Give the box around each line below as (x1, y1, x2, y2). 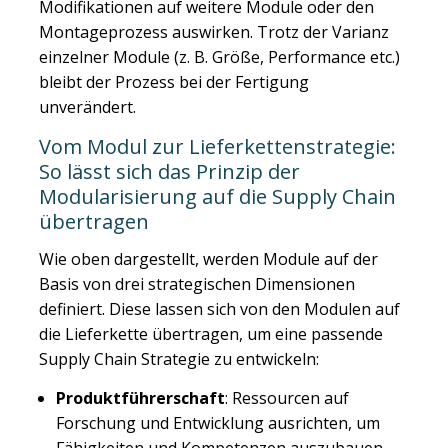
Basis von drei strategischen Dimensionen (39, 273, 355, 296)
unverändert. (39, 96, 136, 119)
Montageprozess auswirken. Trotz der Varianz (39, 21, 389, 44)
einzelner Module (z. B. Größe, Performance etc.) (39, 46, 400, 69)
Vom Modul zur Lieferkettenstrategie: (39, 132, 396, 160)
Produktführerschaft (56, 386, 225, 409)
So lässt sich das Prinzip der (39, 157, 300, 185)
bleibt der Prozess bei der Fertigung (39, 71, 309, 94)
